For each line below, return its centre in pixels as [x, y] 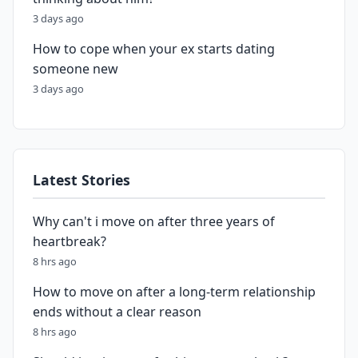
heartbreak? [70, 241]
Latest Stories [82, 180]
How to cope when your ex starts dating [154, 49]
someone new [76, 69]
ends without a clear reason [117, 312]
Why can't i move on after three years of [154, 221]
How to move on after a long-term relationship [174, 292]
